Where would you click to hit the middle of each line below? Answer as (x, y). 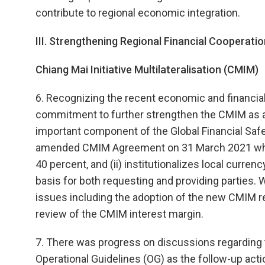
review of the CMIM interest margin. (119, 214)
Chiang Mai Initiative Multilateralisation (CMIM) (147, 70)
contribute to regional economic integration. (138, 13)
